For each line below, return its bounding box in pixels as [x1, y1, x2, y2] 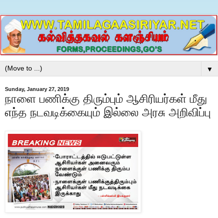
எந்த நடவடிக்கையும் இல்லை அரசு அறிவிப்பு [5, 106, 211, 119]
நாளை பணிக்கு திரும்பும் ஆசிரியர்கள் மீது [5, 92, 207, 106]
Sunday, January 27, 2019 [5, 86, 69, 92]
